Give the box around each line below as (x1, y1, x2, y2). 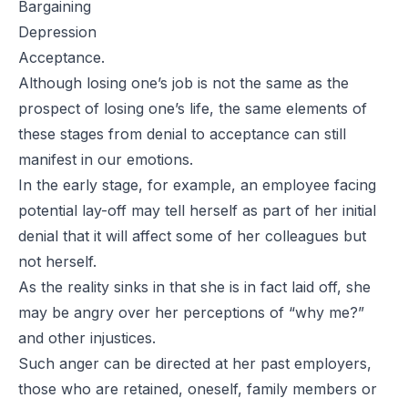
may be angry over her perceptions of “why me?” (18, 302, 364, 321)
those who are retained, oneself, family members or (18, 379, 377, 398)
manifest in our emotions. (18, 149, 193, 168)
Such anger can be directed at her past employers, (18, 353, 372, 372)
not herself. (18, 251, 97, 270)
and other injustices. (18, 328, 156, 347)
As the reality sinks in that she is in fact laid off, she (18, 277, 371, 296)
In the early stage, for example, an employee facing (18, 175, 376, 194)
